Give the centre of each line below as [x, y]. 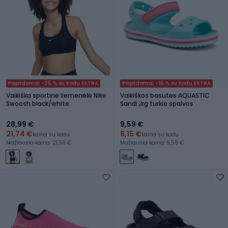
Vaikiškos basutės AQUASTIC [165, 95]
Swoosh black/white [38, 103]
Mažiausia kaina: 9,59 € [152, 142]
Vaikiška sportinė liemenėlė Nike [56, 95]
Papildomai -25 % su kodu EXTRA [53, 83]
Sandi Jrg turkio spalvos [157, 103]
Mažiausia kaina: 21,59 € [39, 142]
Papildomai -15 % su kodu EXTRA [166, 83]
